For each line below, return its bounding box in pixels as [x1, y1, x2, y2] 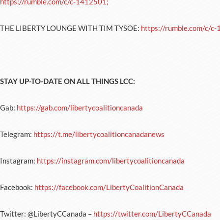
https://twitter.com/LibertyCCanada [93, 209, 211, 218]
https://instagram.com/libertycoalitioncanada [37, 156, 185, 165]
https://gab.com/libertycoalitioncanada [17, 103, 143, 112]
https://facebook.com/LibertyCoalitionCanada [34, 183, 184, 192]
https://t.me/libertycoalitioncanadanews [33, 130, 165, 138]
